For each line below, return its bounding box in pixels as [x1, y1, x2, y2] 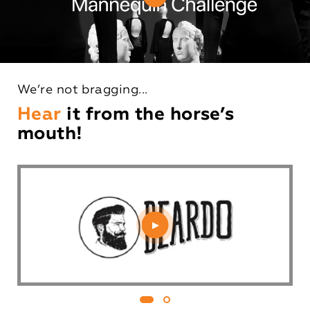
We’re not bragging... [17, 84, 148, 97]
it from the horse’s [66, 105, 235, 124]
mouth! [17, 125, 83, 143]
